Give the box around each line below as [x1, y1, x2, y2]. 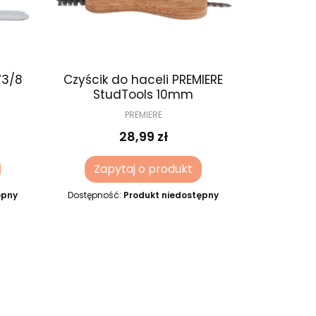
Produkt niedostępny [123, 189, 219, 202]
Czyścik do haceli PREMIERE [63, 71, 224, 89]
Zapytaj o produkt [94, 161, 193, 178]
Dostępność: [68, 189, 124, 202]
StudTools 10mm [93, 86, 194, 104]
